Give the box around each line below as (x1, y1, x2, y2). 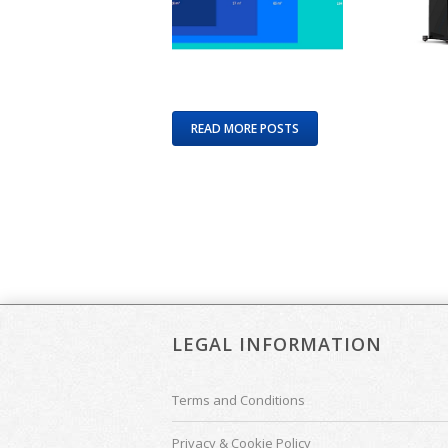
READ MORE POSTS (191, 119, 299, 137)
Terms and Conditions (172, 391, 305, 409)
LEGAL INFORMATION (172, 332, 382, 356)
